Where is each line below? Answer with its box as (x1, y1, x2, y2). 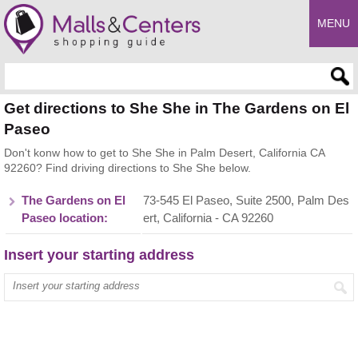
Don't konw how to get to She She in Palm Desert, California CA (4, 146, 324, 159)
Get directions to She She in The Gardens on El (4, 100, 349, 117)
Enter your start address (4, 274, 126, 287)
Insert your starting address (4, 247, 194, 263)
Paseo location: (22, 212, 108, 225)
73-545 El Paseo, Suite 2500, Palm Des (143, 194, 349, 207)
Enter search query (4, 63, 101, 76)
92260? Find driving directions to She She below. (4, 161, 251, 174)
